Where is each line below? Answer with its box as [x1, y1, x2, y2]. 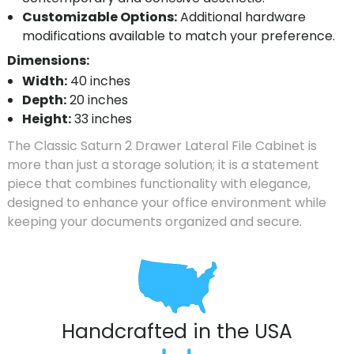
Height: [22, 110, 72, 129]
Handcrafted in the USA [62, 317, 292, 345]
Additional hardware [177, 7, 307, 26]
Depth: [22, 91, 67, 110]
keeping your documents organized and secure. [7, 212, 302, 231]
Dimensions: [7, 51, 89, 70]
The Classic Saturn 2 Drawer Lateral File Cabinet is [7, 136, 317, 155]
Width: [22, 72, 68, 91]
